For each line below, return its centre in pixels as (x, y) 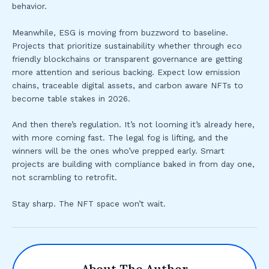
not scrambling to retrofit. (65, 177)
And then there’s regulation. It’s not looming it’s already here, (133, 125)
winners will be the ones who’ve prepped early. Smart (118, 151)
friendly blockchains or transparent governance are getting (127, 59)
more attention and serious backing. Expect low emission (126, 72)
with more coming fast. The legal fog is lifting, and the (120, 138)
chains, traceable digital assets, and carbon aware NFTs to (128, 85)
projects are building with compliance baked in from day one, (133, 164)
